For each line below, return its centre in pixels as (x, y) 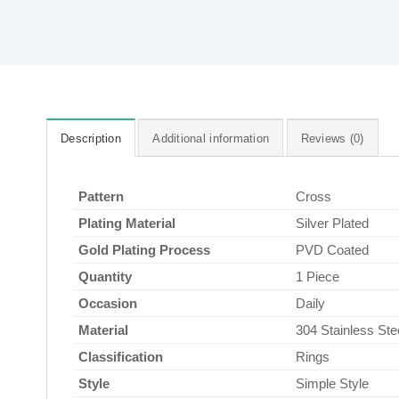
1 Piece (318, 276)
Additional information (211, 138)
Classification (121, 356)
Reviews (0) (332, 138)
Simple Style (332, 383)
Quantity (105, 276)
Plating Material (127, 223)
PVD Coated (332, 249)
